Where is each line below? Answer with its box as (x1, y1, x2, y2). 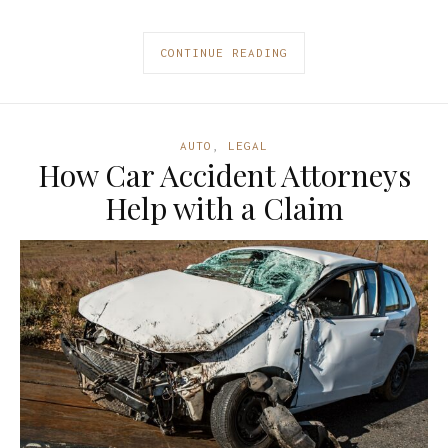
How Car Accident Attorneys (37, 154, 411, 195)
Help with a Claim (104, 187, 344, 228)
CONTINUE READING (160, 45, 288, 59)
